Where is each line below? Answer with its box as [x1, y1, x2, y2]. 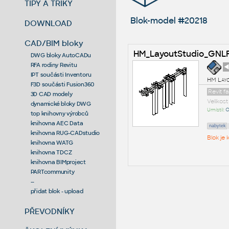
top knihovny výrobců [30, 109, 88, 117]
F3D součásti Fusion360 [30, 80, 95, 88]
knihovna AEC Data [30, 119, 83, 127]
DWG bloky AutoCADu [30, 51, 91, 59]
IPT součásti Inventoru [30, 71, 92, 78]
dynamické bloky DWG [30, 100, 91, 107]
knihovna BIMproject [30, 158, 86, 166]
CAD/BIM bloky [25, 38, 84, 48]
